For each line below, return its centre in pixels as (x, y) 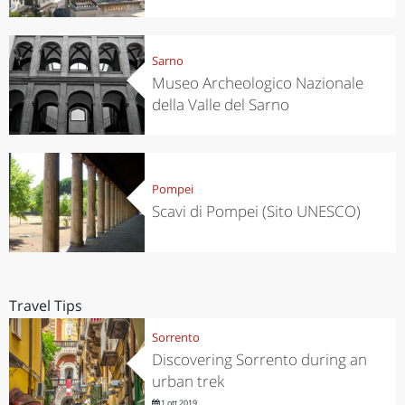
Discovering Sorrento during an (259, 360)
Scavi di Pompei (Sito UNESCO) (256, 212)
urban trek (188, 381)
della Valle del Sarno (220, 105)
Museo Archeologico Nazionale (257, 83)
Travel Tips (46, 305)
